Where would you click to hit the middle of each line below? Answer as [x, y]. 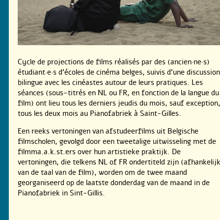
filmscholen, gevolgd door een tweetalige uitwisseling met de [117, 142]
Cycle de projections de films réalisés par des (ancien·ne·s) [114, 62]
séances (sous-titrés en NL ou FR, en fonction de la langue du [118, 93]
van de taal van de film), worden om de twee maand [102, 173]
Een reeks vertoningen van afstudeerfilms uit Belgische [108, 131]
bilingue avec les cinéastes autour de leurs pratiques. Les [110, 83]
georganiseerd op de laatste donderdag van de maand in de [114, 183]
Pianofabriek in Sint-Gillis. [61, 193]
